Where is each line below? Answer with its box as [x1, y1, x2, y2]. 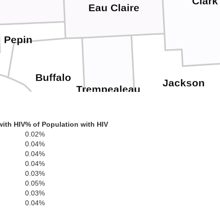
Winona [34, 147, 72, 159]
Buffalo [35, 72, 72, 84]
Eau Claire [88, 1, 139, 14]
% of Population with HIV [25, 120, 108, 128]
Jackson [162, 77, 205, 89]
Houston [74, 206, 116, 218]
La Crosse [120, 158, 171, 170]
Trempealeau [76, 83, 140, 96]
